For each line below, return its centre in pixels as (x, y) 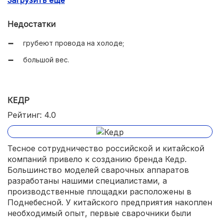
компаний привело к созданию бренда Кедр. (97, 159)
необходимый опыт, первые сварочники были (99, 213)
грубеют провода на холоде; (74, 43)
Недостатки (31, 24)
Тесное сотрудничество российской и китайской (106, 148)
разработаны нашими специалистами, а (87, 180)
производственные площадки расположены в (99, 191)
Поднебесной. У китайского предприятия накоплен (110, 202)
